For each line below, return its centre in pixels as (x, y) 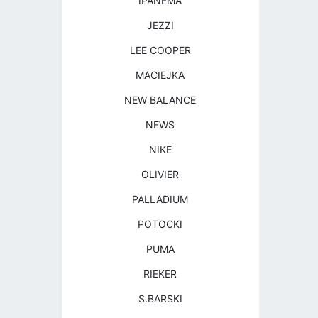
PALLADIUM (160, 199)
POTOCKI (160, 224)
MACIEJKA (160, 75)
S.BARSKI (160, 298)
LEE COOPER (160, 50)
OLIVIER (160, 174)
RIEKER (160, 274)
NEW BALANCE (160, 100)
